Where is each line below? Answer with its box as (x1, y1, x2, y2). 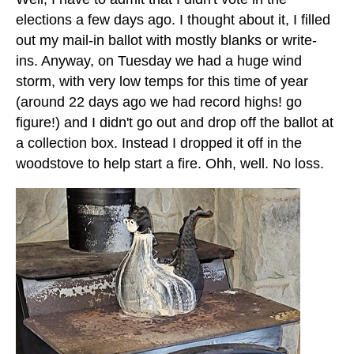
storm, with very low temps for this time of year (16, 73, 308, 90)
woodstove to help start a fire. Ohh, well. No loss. (16, 156, 324, 172)
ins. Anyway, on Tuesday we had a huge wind (16, 53, 302, 70)
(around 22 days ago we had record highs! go (16, 94, 302, 111)
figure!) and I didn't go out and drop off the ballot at (16, 115, 333, 131)
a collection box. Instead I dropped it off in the (16, 135, 302, 152)
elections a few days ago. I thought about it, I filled (16, 12, 330, 28)
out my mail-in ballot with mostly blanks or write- (16, 32, 317, 49)
